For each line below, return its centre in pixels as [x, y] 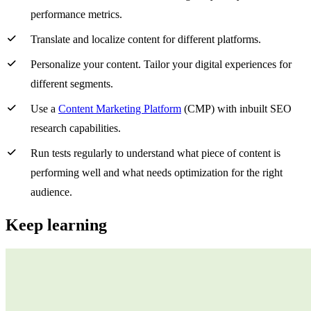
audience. [51, 192]
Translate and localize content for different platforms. [146, 40]
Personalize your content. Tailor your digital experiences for [161, 65]
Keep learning [56, 225]
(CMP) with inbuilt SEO [236, 109]
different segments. [72, 84]
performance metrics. [76, 15]
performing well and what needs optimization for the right [157, 173]
